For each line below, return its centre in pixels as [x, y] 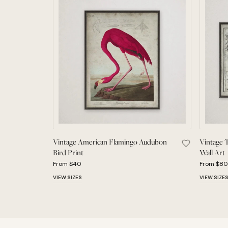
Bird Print [68, 152]
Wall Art [212, 152]
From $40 [67, 164]
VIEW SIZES [67, 177]
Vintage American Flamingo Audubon [110, 142]
